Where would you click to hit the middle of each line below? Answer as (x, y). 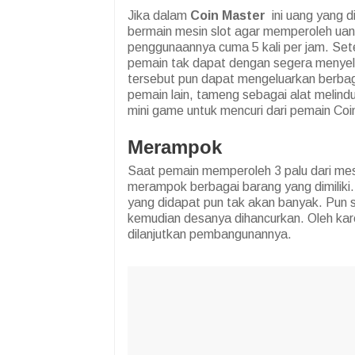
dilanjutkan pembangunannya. (210, 235)
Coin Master (228, 16)
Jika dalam (159, 16)
